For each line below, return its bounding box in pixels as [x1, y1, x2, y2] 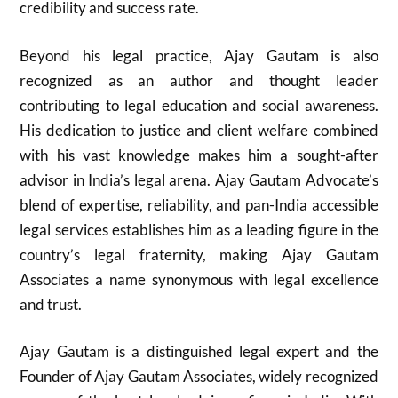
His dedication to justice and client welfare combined [20, 120, 378, 139]
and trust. [20, 294, 83, 314]
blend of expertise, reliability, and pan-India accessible [20, 195, 378, 214]
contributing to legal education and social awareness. [20, 95, 378, 115]
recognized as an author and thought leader [20, 70, 378, 90]
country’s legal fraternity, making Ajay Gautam [20, 244, 378, 264]
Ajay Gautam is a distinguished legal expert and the [20, 342, 378, 361]
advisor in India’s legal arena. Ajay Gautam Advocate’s [20, 170, 378, 189]
